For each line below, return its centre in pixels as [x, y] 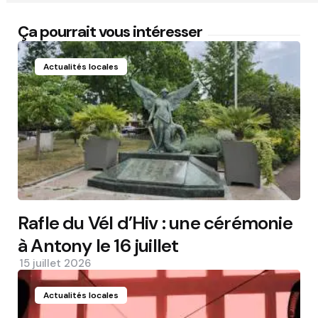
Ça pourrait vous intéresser [110, 31]
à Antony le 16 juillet [98, 245]
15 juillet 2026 [55, 263]
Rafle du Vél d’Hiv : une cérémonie [155, 223]
